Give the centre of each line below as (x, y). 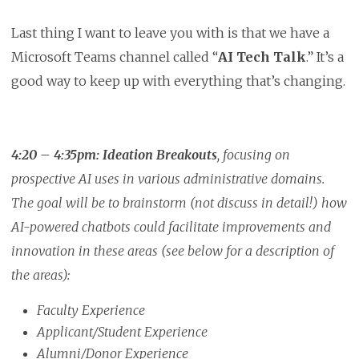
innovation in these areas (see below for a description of (172, 251)
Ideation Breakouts (159, 155)
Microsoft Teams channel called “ (114, 57)
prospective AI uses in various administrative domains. (167, 179)
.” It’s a (325, 57)
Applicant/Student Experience (122, 332)
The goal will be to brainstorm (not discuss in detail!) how (179, 203)
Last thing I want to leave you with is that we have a (170, 33)
